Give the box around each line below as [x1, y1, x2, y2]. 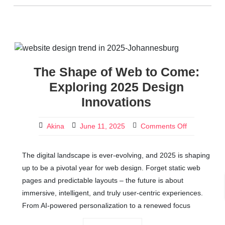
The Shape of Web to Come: [33, 65, 199, 79]
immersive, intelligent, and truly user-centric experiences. [22, 189, 203, 197]
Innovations [81, 95, 151, 109]
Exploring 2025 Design [49, 80, 184, 94]
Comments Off [140, 122, 187, 130]
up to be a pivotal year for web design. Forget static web [22, 164, 200, 172]
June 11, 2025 [79, 122, 125, 130]
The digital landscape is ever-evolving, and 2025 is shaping [22, 151, 210, 159]
